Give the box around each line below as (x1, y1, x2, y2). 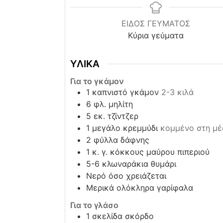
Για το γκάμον (70, 76, 124, 87)
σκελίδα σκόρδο (92, 211, 154, 221)
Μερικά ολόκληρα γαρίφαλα (86, 183, 193, 193)
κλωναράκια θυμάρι (102, 159, 176, 169)
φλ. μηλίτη (93, 99, 133, 110)
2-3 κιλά (161, 87, 194, 98)
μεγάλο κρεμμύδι (92, 123, 158, 133)
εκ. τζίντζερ (93, 111, 138, 121)
